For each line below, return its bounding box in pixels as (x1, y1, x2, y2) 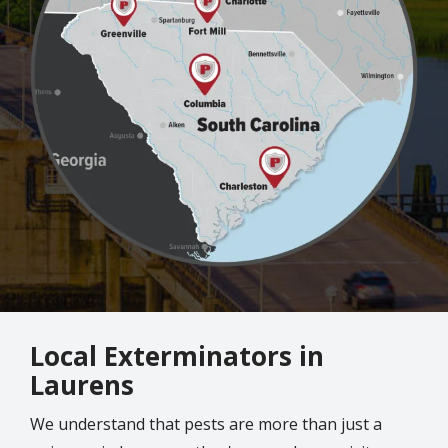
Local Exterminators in (30, 337, 324, 374)
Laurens (30, 366, 134, 403)
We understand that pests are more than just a (30, 412, 382, 435)
